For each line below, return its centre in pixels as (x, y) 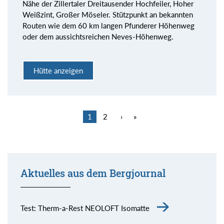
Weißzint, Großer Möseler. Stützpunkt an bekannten (108, 14)
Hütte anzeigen (58, 71)
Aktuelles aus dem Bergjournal (93, 173)
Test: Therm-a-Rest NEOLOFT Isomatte (85, 208)
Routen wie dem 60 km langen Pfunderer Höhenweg (108, 25)
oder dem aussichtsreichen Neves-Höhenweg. (98, 36)
